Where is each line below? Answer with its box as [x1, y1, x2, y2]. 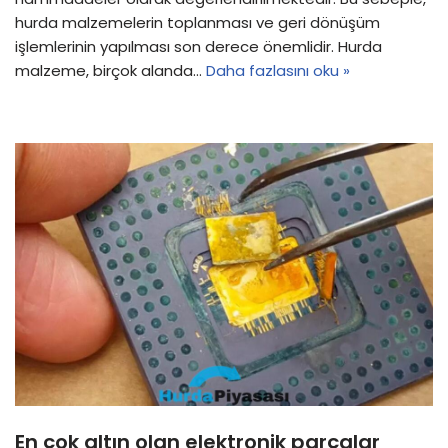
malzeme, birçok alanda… [15, 59, 206, 81]
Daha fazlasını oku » [206, 59, 350, 81]
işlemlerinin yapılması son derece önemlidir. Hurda [15, 35, 382, 57]
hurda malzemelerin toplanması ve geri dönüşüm [15, 11, 380, 33]
